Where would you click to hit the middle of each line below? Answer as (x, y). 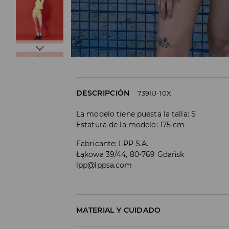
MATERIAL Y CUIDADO (119, 210)
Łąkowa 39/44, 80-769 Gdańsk (130, 154)
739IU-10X (154, 93)
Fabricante (96, 143)
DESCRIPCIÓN (103, 93)
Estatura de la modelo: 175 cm (131, 124)
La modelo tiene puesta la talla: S (136, 114)
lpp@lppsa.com (104, 165)
